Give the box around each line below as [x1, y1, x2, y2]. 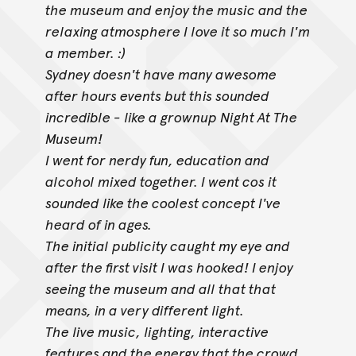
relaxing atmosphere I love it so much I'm [44, 21, 310, 41]
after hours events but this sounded [44, 85, 269, 106]
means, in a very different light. [44, 300, 244, 320]
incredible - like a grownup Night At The [44, 106, 297, 127]
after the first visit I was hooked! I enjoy [44, 257, 293, 277]
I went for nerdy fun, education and [44, 149, 269, 170]
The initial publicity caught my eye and [44, 235, 290, 256]
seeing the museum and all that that [44, 278, 276, 299]
